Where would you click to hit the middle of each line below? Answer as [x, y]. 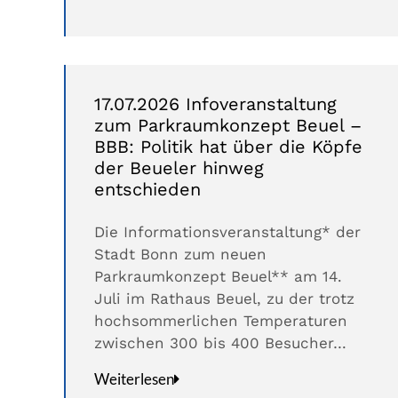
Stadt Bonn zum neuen [180, 255]
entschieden [147, 190]
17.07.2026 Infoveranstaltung [215, 104]
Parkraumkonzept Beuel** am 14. [218, 277]
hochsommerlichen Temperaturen [221, 321]
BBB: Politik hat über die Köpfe [228, 147]
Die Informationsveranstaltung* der [227, 232]
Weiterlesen [134, 379]
